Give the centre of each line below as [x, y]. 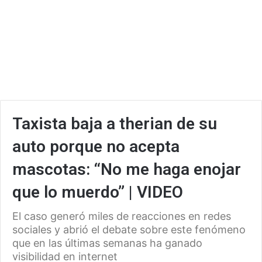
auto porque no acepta [96, 146]
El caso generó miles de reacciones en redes [122, 216]
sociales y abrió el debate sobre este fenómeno [129, 229]
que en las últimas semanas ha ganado [107, 243]
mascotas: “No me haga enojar [127, 169]
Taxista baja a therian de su [115, 123]
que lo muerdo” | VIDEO [98, 192]
